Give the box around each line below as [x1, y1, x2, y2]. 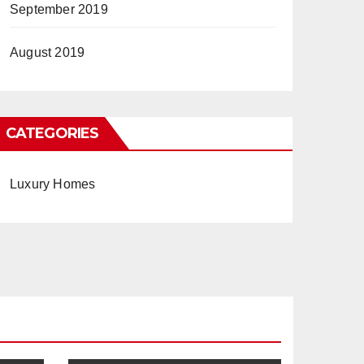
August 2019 [10, 45, 85, 59]
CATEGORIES [6, 124, 98, 142]
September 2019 [10, 2, 108, 16]
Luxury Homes [10, 177, 96, 191]
